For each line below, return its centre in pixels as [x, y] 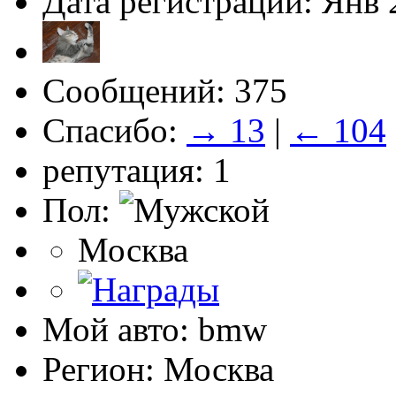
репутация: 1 [137, 171]
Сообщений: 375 [165, 91]
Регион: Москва [158, 369]
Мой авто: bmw [155, 330]
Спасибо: [114, 131]
